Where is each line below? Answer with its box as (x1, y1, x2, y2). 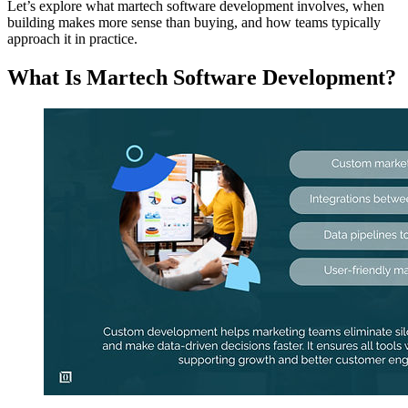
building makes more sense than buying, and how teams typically (7, 15, 381, 31)
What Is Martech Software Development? (7, 66, 396, 90)
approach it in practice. (7, 31, 138, 47)
